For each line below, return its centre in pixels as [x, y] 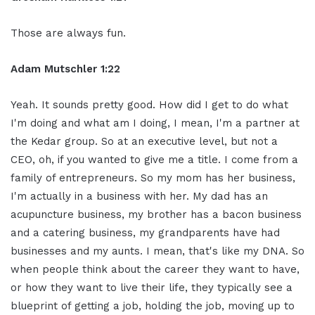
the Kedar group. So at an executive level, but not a [144, 141]
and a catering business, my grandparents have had [145, 232]
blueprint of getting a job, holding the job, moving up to [153, 306]
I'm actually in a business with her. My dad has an [139, 196]
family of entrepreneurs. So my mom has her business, [153, 178]
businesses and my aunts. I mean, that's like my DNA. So [157, 251]
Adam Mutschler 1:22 [65, 69]
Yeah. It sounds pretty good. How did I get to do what [149, 104]
